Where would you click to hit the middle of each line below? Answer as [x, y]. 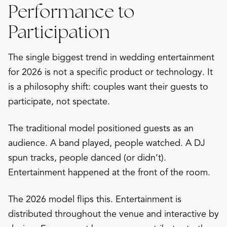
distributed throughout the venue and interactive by [113, 214]
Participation [59, 31]
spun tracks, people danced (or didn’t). [87, 157]
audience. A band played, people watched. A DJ [107, 143]
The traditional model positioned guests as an [101, 128]
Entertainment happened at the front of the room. [109, 172]
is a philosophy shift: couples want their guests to [108, 86]
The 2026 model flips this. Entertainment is [95, 199]
